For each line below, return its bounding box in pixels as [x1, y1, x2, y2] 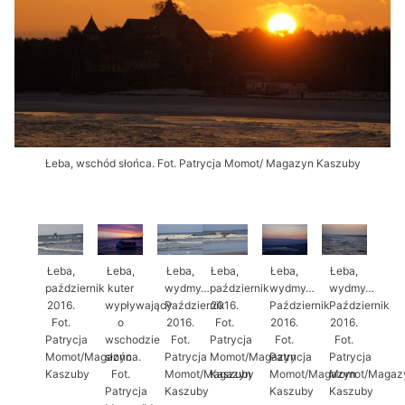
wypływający [105, 297, 174, 312]
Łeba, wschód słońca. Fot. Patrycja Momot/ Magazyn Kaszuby [44, 156, 361, 171]
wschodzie [105, 332, 161, 346]
